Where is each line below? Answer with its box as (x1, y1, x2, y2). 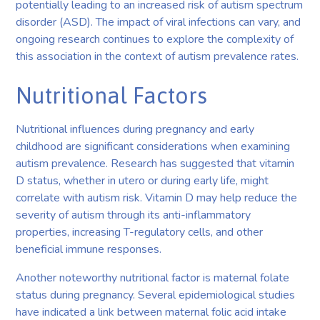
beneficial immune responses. (16, 241, 162, 257)
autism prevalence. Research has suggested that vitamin (16, 155, 295, 171)
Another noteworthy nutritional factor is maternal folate (16, 269, 290, 286)
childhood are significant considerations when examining (16, 138, 291, 154)
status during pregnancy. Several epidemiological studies (16, 286, 296, 303)
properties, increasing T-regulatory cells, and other (16, 224, 264, 240)
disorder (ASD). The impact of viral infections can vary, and (16, 14, 301, 30)
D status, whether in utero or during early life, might (16, 172, 269, 189)
